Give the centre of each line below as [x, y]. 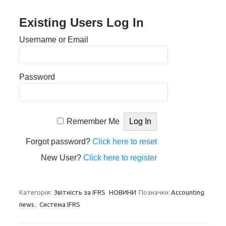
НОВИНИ [123, 192]
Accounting [188, 192]
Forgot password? [59, 142]
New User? [62, 158]
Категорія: [36, 192]
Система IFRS [60, 204]
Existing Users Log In [81, 22]
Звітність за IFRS [80, 192]
